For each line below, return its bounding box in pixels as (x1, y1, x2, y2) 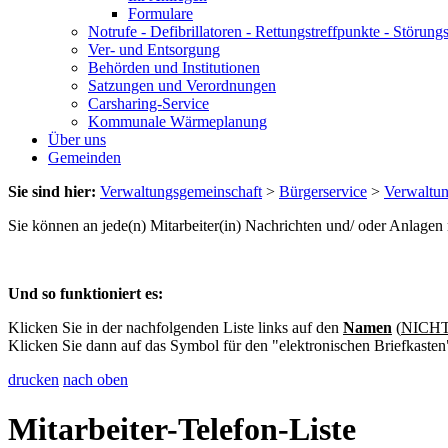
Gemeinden (48, 149, 121, 167)
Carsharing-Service (88, 95, 209, 113)
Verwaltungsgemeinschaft (100, 183, 262, 201)
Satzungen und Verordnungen (88, 77, 276, 95)
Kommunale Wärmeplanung (88, 113, 267, 131)
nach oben (63, 371, 128, 389)
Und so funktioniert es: (8, 285, 163, 303)
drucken (8, 371, 59, 389)
